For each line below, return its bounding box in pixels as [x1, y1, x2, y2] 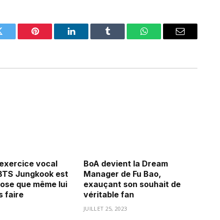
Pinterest [34, 34, 65, 43]
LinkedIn [70, 34, 103, 43]
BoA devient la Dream [83, 158, 168, 168]
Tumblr [107, 34, 133, 43]
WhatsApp [143, 34, 181, 43]
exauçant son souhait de [83, 179, 181, 189]
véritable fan [83, 189, 134, 199]
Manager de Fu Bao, [83, 168, 161, 179]
